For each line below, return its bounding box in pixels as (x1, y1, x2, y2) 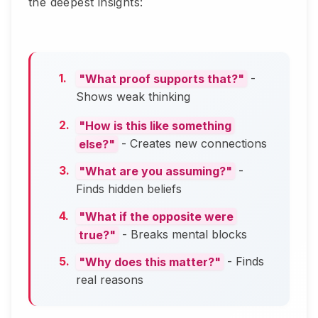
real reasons (76, 273, 143, 287)
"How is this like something (79, 118, 231, 133)
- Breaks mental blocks (119, 227, 247, 242)
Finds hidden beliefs (76, 182, 182, 197)
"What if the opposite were (79, 209, 234, 224)
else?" (79, 136, 115, 151)
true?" (79, 227, 116, 242)
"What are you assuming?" (79, 163, 232, 178)
